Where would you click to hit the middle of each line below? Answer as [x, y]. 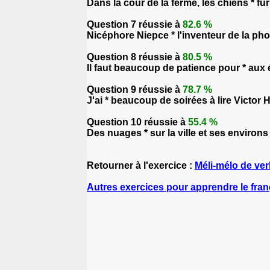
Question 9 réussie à [135, 89]
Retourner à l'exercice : [141, 165]
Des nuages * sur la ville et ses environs [177, 133]
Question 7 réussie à [135, 24]
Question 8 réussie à [135, 57]
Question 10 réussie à [137, 122]
